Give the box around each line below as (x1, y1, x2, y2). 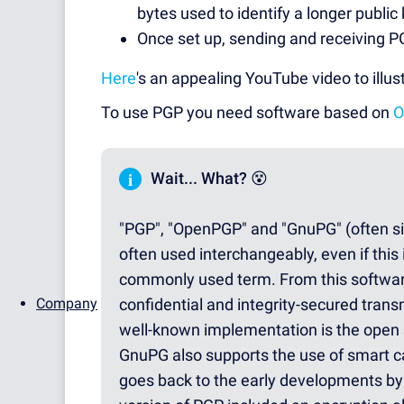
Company (36, 295, 97, 312)
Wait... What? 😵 (151, 169, 268, 188)
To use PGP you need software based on (101, 103, 393, 123)
